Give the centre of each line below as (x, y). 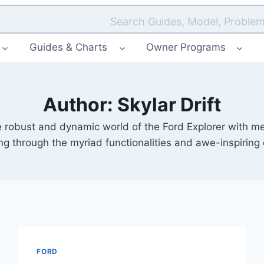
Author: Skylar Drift (132, 104)
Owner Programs (186, 47)
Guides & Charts (68, 47)
